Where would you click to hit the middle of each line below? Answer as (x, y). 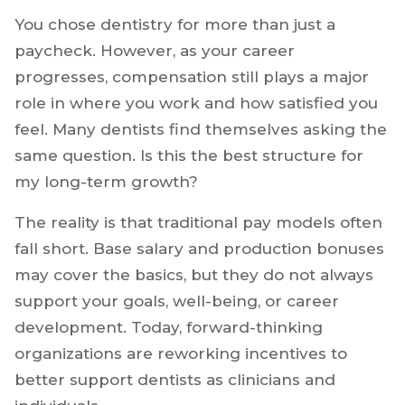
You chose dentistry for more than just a (175, 25)
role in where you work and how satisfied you (196, 104)
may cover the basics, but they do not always (194, 275)
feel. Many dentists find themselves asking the (201, 130)
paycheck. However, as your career (155, 51)
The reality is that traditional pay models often (198, 223)
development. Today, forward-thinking (169, 328)
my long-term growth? (106, 182)
